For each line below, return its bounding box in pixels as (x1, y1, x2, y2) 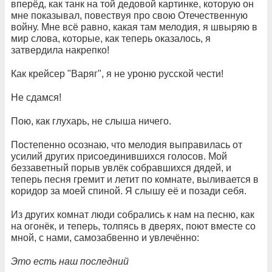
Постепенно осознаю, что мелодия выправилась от (11, 140, 242, 151)
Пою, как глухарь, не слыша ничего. (11, 116, 171, 127)
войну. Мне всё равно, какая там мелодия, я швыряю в (11, 22, 257, 33)
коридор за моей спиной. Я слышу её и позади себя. (11, 186, 246, 197)
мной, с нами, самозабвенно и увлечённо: (11, 233, 199, 243)
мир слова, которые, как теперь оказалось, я (11, 33, 211, 44)
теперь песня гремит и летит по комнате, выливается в (11, 174, 259, 185)
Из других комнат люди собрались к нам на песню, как (11, 209, 254, 220)
